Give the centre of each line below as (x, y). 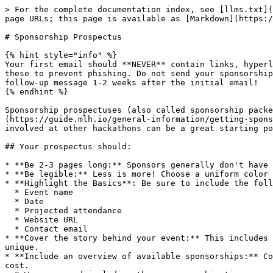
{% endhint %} (37, 92)
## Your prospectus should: (68, 147)
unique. (22, 247)
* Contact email (10, 229)
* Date (10, 201)
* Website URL (10, 220)
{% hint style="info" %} (61, 55)
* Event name (10, 192)
